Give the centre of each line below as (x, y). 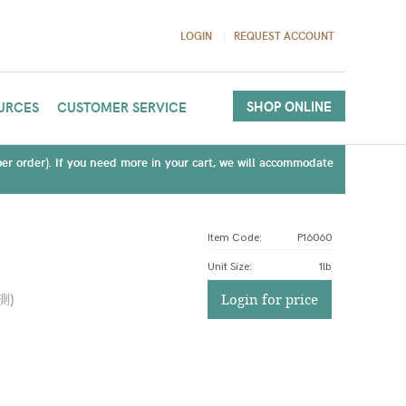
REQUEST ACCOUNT (284, 35)
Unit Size (228, 267)
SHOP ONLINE (289, 106)
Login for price (269, 299)
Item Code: (234, 238)
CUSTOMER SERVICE (121, 107)
